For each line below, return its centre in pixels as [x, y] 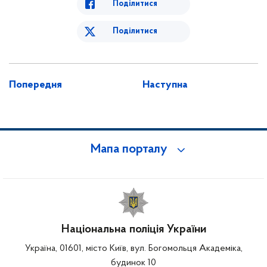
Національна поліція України [133, 229]
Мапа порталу [129, 149]
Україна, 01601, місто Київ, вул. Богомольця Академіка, [133, 248]
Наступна [165, 85]
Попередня [35, 85]
